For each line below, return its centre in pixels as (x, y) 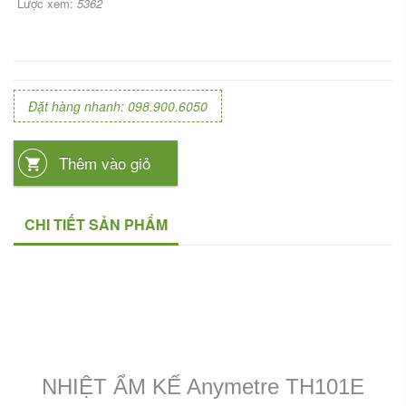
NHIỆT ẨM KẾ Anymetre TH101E (203, 387)
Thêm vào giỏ (105, 163)
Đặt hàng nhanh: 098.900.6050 (118, 106)
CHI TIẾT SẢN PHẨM (96, 224)
